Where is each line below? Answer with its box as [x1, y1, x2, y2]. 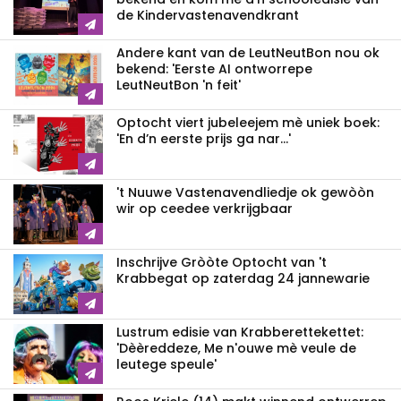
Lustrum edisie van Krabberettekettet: [116, 323, 363, 342]
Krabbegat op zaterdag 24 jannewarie [116, 269, 370, 288]
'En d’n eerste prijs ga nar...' [116, 130, 291, 149]
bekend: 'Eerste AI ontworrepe [116, 60, 312, 79]
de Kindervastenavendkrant [116, 6, 299, 25]
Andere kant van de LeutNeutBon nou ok [116, 44, 380, 63]
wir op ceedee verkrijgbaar [116, 200, 293, 218]
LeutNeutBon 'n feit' [116, 76, 241, 95]
